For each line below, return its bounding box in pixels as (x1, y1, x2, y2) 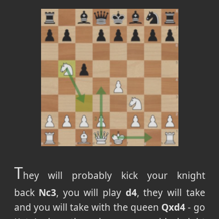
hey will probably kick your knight (22, 169, 205, 182)
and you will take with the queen (14, 200, 162, 214)
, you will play (56, 186, 126, 199)
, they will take (136, 186, 205, 199)
